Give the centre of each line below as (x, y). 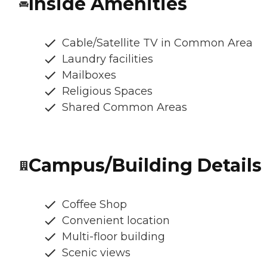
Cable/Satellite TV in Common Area (157, 43)
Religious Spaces (107, 91)
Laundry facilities (108, 59)
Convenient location (116, 221)
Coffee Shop (94, 205)
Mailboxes (89, 75)
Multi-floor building (114, 237)
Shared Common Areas (125, 108)
